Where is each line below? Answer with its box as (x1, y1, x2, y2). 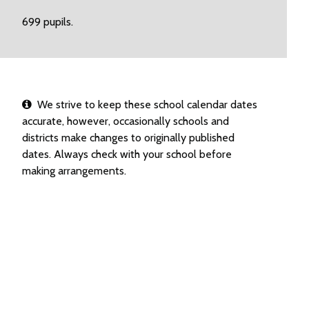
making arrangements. (21, 164, 126, 177)
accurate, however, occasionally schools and (21, 114, 229, 128)
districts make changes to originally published (21, 131, 235, 144)
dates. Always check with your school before (21, 148, 232, 161)
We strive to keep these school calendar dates (31, 98, 257, 111)
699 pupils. (21, 15, 73, 28)
